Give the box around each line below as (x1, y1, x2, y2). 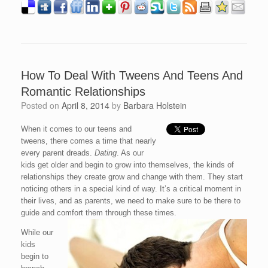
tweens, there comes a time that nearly (21, 136, 156, 145)
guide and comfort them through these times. (21, 208, 176, 217)
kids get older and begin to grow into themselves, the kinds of (21, 160, 234, 169)
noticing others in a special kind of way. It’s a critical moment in (21, 184, 241, 193)
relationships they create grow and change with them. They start (21, 172, 243, 181)
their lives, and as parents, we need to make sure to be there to (21, 196, 240, 205)
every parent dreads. (21, 148, 95, 157)
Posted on (26, 99, 62, 111)
